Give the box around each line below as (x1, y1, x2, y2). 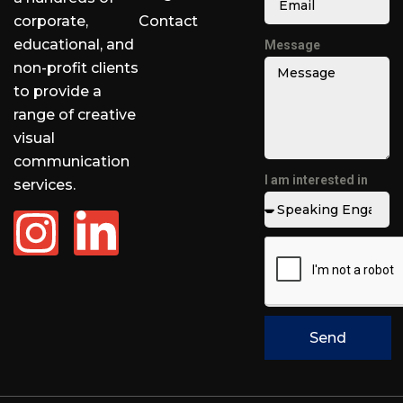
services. (13, 176, 76, 194)
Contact (139, 13, 199, 31)
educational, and (13, 36, 134, 54)
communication (13, 153, 130, 171)
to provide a (13, 83, 102, 101)
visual (13, 130, 55, 148)
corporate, (13, 13, 88, 31)
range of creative (13, 106, 136, 124)
